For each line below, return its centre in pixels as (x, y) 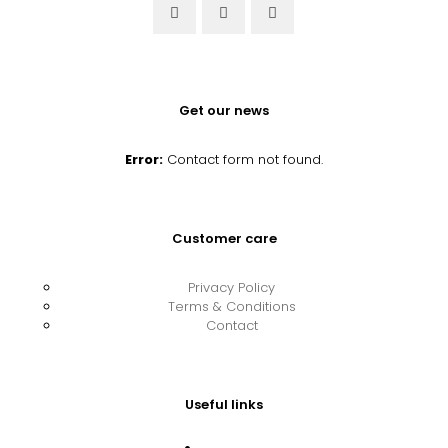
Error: (144, 159)
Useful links (224, 404)
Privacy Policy (231, 287)
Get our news (224, 110)
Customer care (224, 238)
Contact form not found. (243, 159)
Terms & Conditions (231, 306)
